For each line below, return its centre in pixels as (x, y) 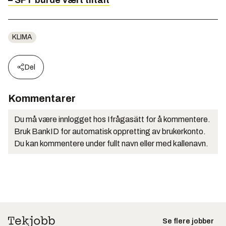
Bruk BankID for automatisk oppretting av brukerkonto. (110, 132)
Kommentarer (42, 99)
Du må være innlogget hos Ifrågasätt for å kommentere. (112, 120)
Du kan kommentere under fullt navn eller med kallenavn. (111, 144)
